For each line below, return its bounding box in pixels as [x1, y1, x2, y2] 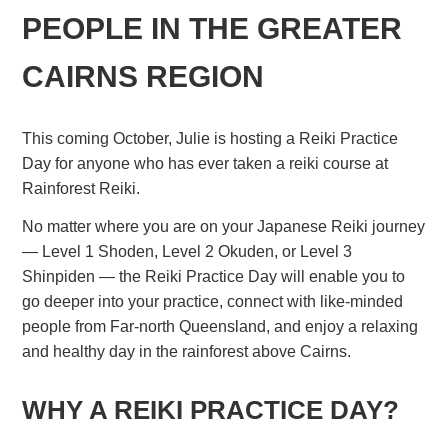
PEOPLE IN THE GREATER [22, 12, 403, 46]
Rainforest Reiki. [22, 180, 141, 198]
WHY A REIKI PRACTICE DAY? [22, 394, 400, 425]
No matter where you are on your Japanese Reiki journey [22, 217, 426, 235]
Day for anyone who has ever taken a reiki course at [22, 155, 389, 173]
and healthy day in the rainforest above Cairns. [22, 342, 352, 360]
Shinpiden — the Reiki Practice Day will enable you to [22, 267, 406, 285]
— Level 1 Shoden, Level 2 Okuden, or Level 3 [22, 242, 353, 260]
